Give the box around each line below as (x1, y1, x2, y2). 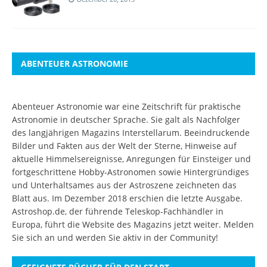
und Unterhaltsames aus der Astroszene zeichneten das (12, 179, 237, 191)
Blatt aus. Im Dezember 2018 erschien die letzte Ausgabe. (12, 192, 243, 204)
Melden (223, 218, 254, 230)
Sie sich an (12, 231, 55, 243)
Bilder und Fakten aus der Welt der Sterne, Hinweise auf (12, 139, 237, 151)
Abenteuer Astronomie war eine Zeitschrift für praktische (12, 100, 241, 112)
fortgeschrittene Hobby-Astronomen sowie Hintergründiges (12, 166, 249, 178)
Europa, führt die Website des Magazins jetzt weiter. (12, 218, 223, 230)
